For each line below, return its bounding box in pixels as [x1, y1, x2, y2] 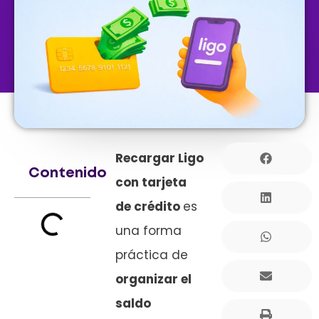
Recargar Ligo [115, 150, 204, 167]
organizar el [115, 271, 192, 288]
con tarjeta [115, 174, 187, 192]
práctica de [115, 246, 188, 264]
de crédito [115, 198, 183, 216]
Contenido [28, 167, 108, 181]
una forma [115, 222, 182, 240]
